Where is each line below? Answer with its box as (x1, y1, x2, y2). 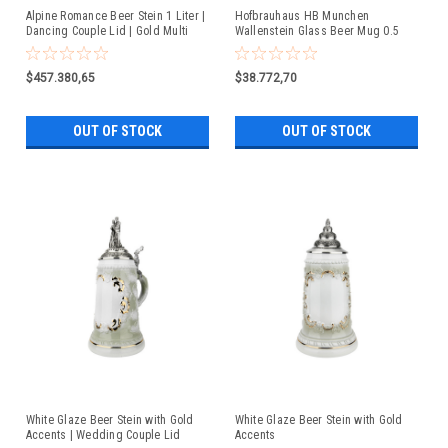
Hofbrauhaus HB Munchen (234, 8, 369, 23)
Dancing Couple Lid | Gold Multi (25, 23, 189, 38)
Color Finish (25, 38, 87, 53)
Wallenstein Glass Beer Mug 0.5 (234, 23, 399, 38)
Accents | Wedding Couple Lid (25, 427, 181, 442)
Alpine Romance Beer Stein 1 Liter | (25, 8, 206, 23)
